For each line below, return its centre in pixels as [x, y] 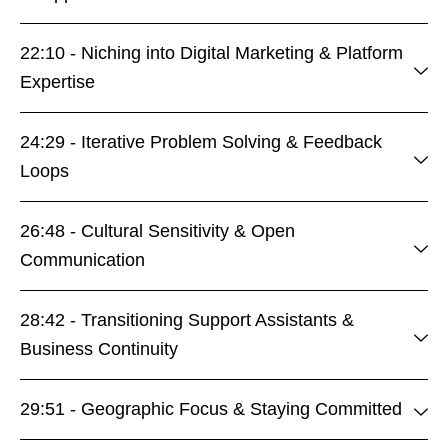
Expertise [57, 81]
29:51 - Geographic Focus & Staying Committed [211, 408]
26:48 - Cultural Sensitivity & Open [157, 230]
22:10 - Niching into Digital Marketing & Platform [211, 52]
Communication [82, 259]
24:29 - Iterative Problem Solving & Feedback [201, 141]
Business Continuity [99, 348]
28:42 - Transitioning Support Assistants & [187, 319]
